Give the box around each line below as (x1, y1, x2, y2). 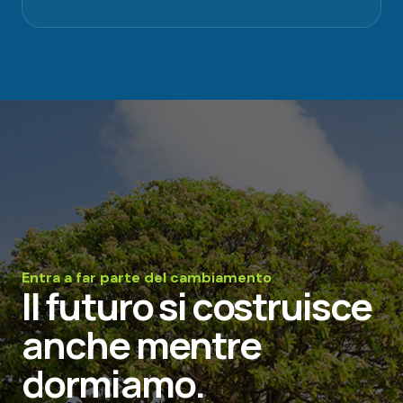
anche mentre (22, 318, 262, 371)
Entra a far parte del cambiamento (22, 267, 272, 287)
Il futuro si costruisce (22, 279, 372, 332)
